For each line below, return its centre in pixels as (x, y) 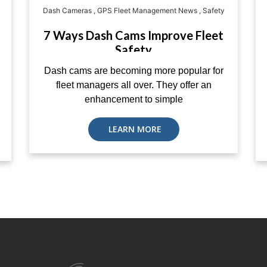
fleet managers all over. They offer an (133, 85)
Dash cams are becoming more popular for (133, 71)
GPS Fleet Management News (147, 10)
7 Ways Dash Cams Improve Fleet (133, 35)
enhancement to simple (133, 99)
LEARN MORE (133, 129)
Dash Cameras (67, 10)
